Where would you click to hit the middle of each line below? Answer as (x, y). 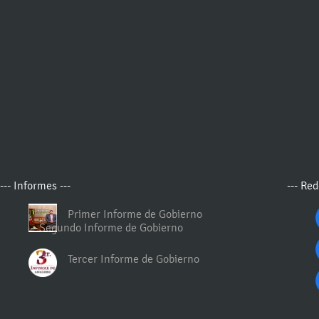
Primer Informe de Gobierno (135, 214)
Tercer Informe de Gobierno (134, 259)
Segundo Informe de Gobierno (111, 228)
